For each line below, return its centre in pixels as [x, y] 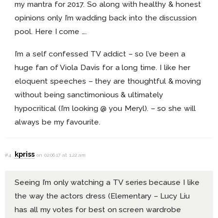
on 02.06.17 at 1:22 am [61, 155]
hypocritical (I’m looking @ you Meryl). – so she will [105, 109]
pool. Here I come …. [51, 32]
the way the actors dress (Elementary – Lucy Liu [102, 196]
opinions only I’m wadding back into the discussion [106, 18]
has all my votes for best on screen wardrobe [98, 209]
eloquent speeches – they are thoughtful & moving [108, 81]
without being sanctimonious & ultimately [89, 95]
